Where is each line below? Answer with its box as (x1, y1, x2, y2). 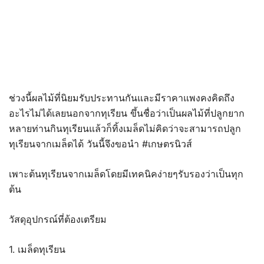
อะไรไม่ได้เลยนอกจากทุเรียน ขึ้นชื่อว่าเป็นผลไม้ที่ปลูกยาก (9, 107, 245, 119)
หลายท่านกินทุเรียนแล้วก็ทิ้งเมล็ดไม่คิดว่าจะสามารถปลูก (9, 122, 241, 134)
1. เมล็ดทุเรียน (9, 243, 65, 255)
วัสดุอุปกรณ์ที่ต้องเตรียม (9, 213, 107, 225)
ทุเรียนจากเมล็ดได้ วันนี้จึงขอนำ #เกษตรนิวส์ (9, 137, 192, 150)
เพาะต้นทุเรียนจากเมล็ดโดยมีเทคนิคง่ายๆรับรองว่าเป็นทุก (9, 167, 243, 180)
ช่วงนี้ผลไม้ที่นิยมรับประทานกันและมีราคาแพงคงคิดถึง (9, 91, 235, 104)
